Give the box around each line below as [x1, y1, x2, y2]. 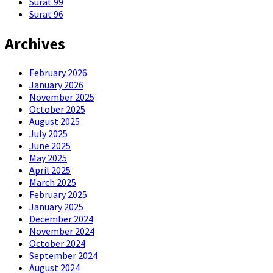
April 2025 [29, 164, 71, 177]
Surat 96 [29, 8, 63, 21]
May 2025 [29, 152, 67, 165]
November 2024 [29, 225, 94, 238]
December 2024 [29, 213, 93, 225]
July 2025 [29, 127, 68, 140]
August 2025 [29, 115, 80, 128]
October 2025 [29, 103, 85, 116]
